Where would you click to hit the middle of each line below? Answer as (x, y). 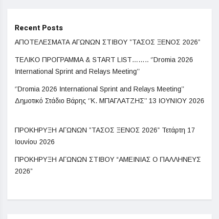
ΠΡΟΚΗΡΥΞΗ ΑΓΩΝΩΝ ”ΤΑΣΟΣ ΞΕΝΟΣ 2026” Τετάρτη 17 (105, 130)
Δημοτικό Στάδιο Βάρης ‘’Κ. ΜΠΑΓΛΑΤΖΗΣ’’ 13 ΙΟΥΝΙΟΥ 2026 (109, 100)
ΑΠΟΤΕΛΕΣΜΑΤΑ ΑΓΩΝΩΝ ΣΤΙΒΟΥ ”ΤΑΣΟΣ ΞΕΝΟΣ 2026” (108, 42)
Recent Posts (39, 28)
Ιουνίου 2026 (35, 142)
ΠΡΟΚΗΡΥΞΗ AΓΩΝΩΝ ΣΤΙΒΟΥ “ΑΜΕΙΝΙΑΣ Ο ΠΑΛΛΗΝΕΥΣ (108, 159)
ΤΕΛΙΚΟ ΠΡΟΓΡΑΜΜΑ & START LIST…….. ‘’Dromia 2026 (104, 59)
